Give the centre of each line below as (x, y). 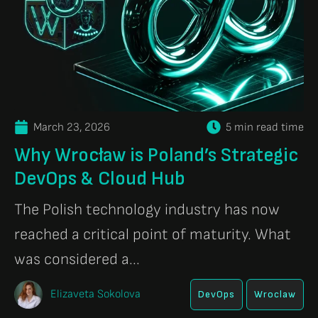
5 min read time (265, 127)
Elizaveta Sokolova (94, 294)
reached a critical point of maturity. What (153, 234)
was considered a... (77, 259)
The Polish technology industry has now (147, 209)
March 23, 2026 (72, 127)
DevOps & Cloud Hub (100, 178)
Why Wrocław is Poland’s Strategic (156, 155)
